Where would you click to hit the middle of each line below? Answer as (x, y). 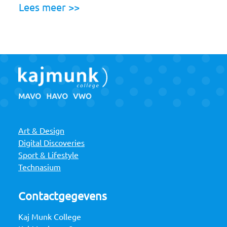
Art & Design (41, 131)
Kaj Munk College (50, 217)
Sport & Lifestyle (48, 155)
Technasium (40, 167)
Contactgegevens (63, 196)
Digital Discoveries (51, 143)
